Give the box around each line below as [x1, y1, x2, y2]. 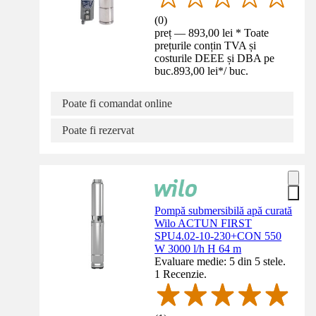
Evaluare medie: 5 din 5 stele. [154, 255, 286, 268]
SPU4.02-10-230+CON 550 [154, 230, 282, 243]
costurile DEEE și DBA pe [154, 52, 275, 65]
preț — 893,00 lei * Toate [154, 27, 269, 39]
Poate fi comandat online [62, 97, 172, 110]
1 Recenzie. [154, 268, 207, 281]
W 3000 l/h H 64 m [154, 243, 242, 255]
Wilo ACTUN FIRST [154, 217, 253, 230]
